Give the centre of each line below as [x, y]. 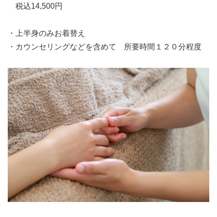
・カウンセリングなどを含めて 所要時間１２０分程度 [105, 47]
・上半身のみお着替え [46, 33]
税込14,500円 [35, 6]
